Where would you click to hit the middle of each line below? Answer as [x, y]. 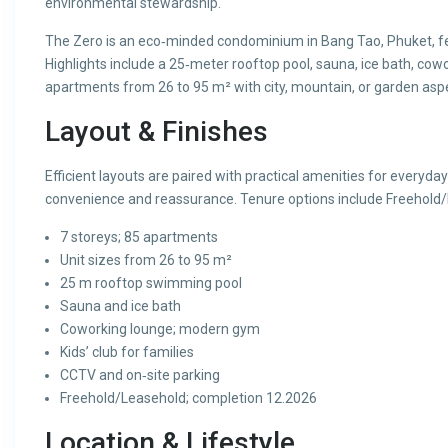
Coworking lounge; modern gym [160, 329]
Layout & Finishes [156, 131]
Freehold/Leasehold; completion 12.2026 [188, 398]
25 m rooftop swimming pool [151, 283]
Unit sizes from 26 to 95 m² [146, 260]
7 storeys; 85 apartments [139, 237]
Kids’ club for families [127, 352]
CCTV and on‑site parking [140, 375]
